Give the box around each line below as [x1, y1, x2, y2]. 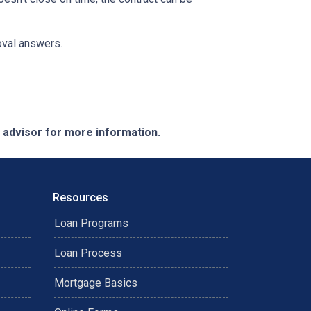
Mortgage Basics [54, 276, 137, 289]
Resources [53, 191, 108, 204]
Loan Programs [54, 217, 128, 230]
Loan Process [54, 246, 122, 260]
